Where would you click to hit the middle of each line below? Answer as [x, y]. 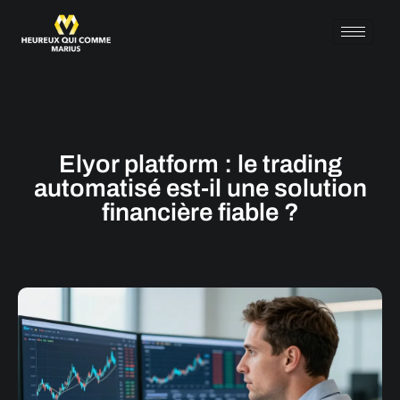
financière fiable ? [200, 212]
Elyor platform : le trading [200, 164]
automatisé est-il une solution [200, 188]
